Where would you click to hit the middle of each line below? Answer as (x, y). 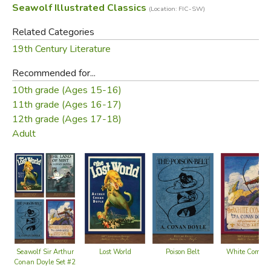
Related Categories (53, 32)
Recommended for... (54, 73)
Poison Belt (183, 252)
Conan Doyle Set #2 (45, 262)
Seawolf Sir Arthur (45, 252)
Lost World (115, 252)
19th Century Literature (61, 49)
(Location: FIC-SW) (177, 8)
